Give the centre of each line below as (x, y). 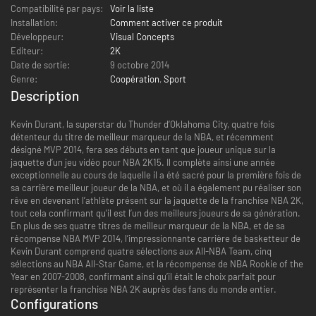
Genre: (24, 79)
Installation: (34, 22)
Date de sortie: (40, 65)
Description (45, 95)
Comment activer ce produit (166, 22)
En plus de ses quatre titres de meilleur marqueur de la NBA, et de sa (148, 225)
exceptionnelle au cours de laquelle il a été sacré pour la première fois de (156, 175)
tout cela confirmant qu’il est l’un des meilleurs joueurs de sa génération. (156, 213)
